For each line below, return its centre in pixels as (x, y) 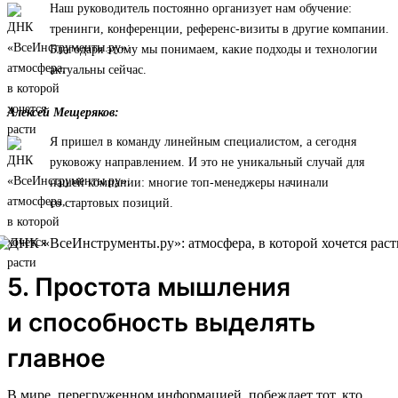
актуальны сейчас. (98, 69)
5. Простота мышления (149, 287)
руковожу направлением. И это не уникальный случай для (207, 162)
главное (56, 358)
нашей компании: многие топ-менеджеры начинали (189, 182)
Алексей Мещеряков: (63, 112)
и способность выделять (161, 322)
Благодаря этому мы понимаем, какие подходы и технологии (214, 49)
